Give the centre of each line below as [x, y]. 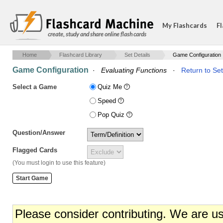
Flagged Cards [35, 150]
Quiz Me [111, 87]
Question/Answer [39, 133]
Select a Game [35, 87]
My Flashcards [185, 25]
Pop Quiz [112, 115]
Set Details [137, 55]
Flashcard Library [81, 55]
